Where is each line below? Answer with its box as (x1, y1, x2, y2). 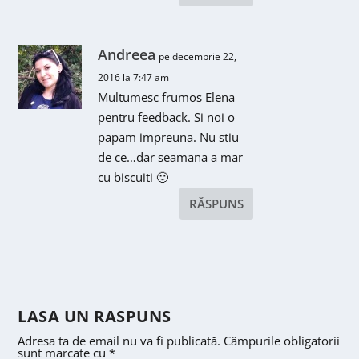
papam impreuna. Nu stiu (98, 128, 240, 145)
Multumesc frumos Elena (98, 88, 236, 105)
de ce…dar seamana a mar (98, 148, 244, 165)
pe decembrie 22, (159, 49, 237, 63)
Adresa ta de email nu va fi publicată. (18, 332, 221, 349)
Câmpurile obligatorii (224, 332, 341, 349)
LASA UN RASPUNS (18, 305, 171, 327)
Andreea (98, 44, 156, 64)
